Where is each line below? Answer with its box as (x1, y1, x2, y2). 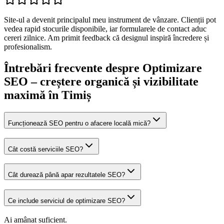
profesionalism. (4, 42, 52, 51)
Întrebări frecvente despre (4, 61, 142, 74)
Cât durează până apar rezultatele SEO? (8, 171, 125, 179)
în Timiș (45, 88, 91, 101)
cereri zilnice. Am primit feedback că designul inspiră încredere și (4, 33, 209, 42)
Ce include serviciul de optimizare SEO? (8, 196, 125, 204)
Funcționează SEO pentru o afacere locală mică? (8, 119, 150, 127)
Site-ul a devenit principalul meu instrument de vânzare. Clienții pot (4, 15, 216, 24)
